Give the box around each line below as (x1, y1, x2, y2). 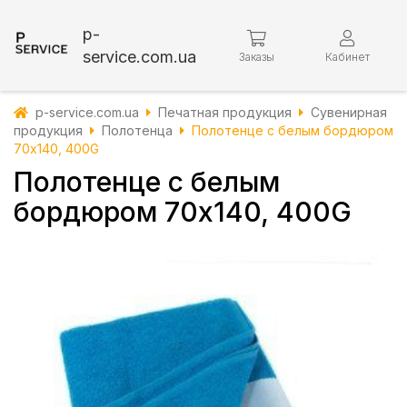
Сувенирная (311, 104, 387, 120)
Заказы (238, 49, 274, 64)
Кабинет (324, 49, 370, 64)
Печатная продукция (158, 104, 292, 120)
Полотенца (102, 123, 173, 138)
